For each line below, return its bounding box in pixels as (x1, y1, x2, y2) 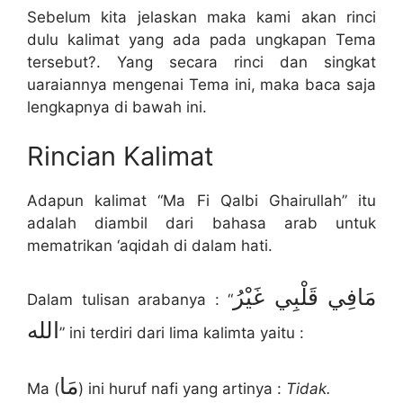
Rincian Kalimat (27, 140, 214, 173)
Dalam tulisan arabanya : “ (27, 290, 233, 309)
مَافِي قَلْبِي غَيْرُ (233, 284, 376, 309)
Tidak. (286, 380, 331, 399)
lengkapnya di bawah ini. (27, 97, 207, 116)
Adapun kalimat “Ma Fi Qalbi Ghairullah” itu (27, 192, 376, 210)
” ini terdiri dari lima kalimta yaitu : (59, 323, 304, 342)
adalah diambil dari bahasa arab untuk (27, 214, 376, 233)
